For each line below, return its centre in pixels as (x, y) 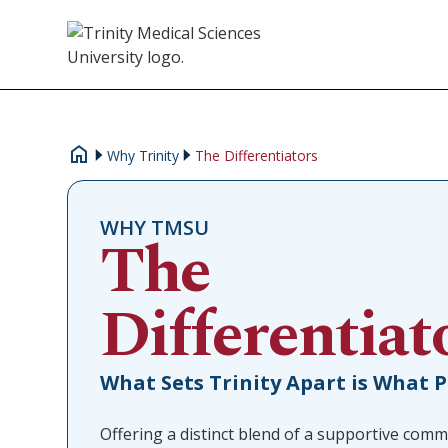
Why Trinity (143, 155)
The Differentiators (257, 155)
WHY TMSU (155, 227)
